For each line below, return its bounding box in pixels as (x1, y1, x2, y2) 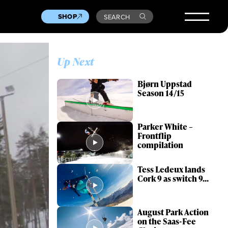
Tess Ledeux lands (137, 163, 206, 175)
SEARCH (103, 12, 130, 21)
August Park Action (137, 206, 209, 218)
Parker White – (137, 121, 193, 133)
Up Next (56, 54, 95, 69)
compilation (137, 139, 184, 151)
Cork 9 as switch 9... (137, 173, 209, 184)
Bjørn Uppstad (137, 78, 192, 90)
